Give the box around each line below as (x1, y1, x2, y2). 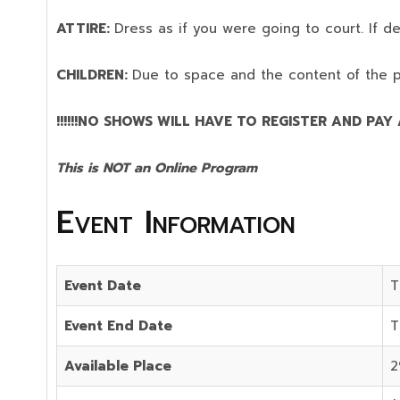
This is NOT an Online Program (56, 158, 257, 178)
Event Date (64, 276, 141, 296)
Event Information (56, 198, 296, 246)
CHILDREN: (56, 65, 132, 85)
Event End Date (64, 316, 172, 336)
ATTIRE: (56, 19, 114, 38)
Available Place (64, 356, 171, 376)
